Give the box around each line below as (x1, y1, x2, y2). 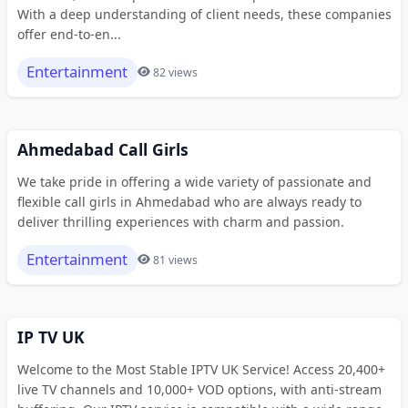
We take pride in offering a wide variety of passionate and (16, 172, 372, 190)
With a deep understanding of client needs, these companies (16, 5, 392, 23)
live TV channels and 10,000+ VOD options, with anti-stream (16, 380, 382, 398)
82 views (153, 64, 198, 80)
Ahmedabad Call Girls (16, 138, 189, 160)
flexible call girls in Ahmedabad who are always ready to (16, 192, 362, 210)
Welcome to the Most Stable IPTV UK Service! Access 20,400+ (16, 360, 385, 378)
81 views (153, 251, 198, 268)
